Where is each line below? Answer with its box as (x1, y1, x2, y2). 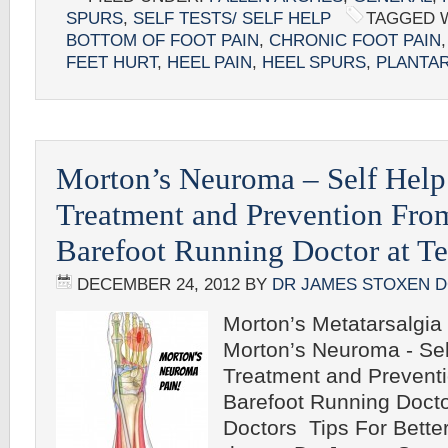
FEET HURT (66, 53, 157, 72)
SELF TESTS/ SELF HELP (133, 9, 331, 28)
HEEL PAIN (167, 53, 252, 72)
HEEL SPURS (262, 53, 366, 72)
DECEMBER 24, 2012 (77, 275, 240, 294)
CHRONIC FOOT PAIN (269, 31, 441, 50)
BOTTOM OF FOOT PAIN (66, 31, 259, 50)
